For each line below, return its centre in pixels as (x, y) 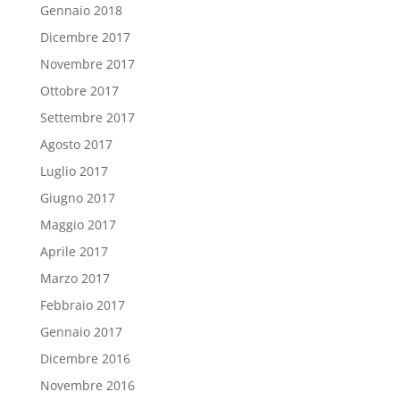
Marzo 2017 (75, 279)
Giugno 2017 (77, 198)
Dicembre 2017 (85, 37)
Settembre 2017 (87, 118)
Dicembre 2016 (85, 359)
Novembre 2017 (87, 64)
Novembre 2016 (87, 386)
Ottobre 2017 (79, 91)
